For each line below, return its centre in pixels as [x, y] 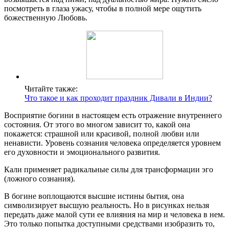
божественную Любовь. [46, 17]
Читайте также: [51, 88]
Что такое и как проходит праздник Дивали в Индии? [118, 98]
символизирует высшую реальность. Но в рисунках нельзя [107, 205]
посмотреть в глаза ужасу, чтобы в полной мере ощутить [103, 8]
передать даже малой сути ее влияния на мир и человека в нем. [114, 214]
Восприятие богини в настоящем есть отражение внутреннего [113, 115]
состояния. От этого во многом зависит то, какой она [97, 124]
